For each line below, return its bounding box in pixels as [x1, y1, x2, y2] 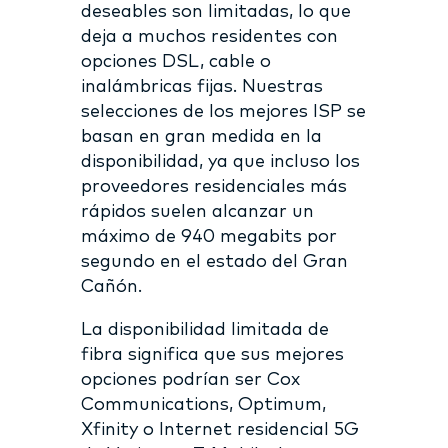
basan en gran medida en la [80, 127, 322, 146]
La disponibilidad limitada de [80, 320, 329, 339]
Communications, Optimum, [80, 395, 326, 414]
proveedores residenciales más [80, 177, 347, 196]
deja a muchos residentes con [80, 27, 338, 46]
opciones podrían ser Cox [80, 370, 300, 389]
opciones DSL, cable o [80, 52, 271, 71]
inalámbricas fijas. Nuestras [80, 77, 323, 96]
